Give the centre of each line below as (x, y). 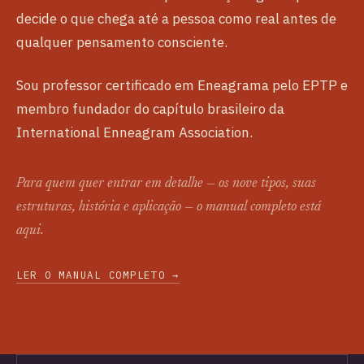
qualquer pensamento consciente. (122, 43)
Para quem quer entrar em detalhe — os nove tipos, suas (166, 184)
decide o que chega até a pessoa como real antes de (176, 19)
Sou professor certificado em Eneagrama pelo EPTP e (182, 86)
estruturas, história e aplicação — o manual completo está (169, 208)
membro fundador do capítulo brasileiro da (150, 109)
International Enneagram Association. (134, 133)
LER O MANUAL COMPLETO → (98, 275)
